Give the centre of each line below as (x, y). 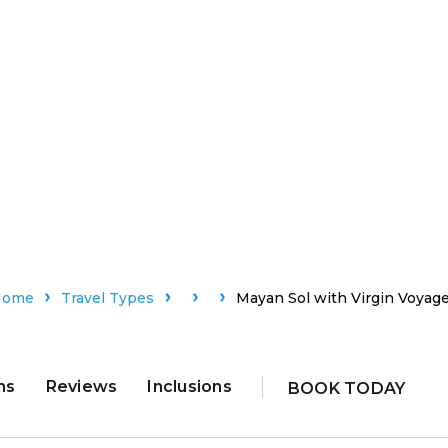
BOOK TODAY (346, 388)
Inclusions (189, 387)
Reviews (81, 387)
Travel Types (108, 297)
